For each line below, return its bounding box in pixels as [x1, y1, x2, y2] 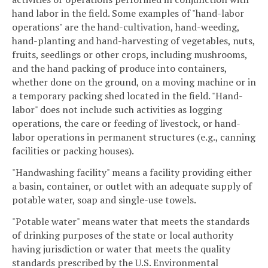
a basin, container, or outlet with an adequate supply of [12, 179, 252, 193]
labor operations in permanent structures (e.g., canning [12, 130, 255, 144]
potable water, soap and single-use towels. [12, 193, 196, 207]
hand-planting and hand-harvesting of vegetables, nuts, [12, 34, 255, 48]
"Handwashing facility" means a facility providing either [12, 166, 252, 179]
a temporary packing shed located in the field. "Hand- [12, 89, 243, 103]
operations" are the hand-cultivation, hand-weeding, [12, 20, 239, 34]
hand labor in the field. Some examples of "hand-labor [12, 7, 244, 20]
